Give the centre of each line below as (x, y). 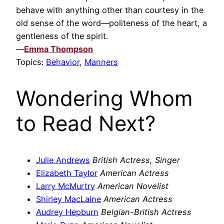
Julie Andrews (63, 160)
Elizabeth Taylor (67, 173)
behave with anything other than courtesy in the (110, 10)
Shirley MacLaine (68, 199)
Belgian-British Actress (146, 212)
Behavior (63, 62)
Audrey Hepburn (67, 212)
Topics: (31, 62)
